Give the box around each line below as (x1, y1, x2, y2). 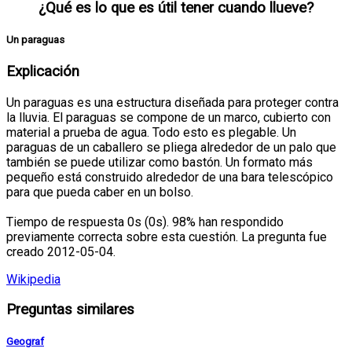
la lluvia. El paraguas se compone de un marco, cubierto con (6, 109, 331, 125)
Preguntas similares (6, 301, 134, 319)
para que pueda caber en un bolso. (6, 184, 193, 200)
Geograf (6, 335, 44, 348)
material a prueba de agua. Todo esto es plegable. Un (6, 124, 296, 140)
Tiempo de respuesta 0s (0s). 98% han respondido (6, 214, 284, 229)
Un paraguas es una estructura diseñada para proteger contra (6, 94, 339, 110)
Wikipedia (6, 271, 60, 287)
